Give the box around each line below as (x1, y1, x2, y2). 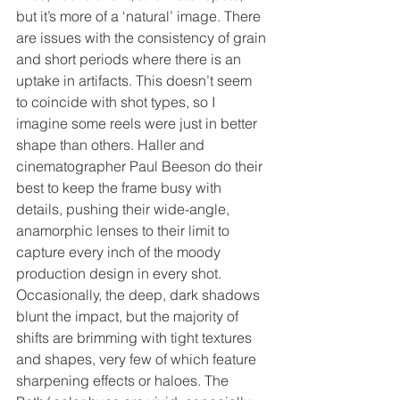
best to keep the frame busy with (16, 178, 225, 196)
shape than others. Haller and (16, 135, 208, 154)
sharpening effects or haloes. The (16, 371, 232, 389)
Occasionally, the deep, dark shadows (16, 285, 263, 304)
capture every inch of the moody (16, 242, 224, 261)
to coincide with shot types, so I (16, 92, 219, 111)
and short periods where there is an (16, 49, 245, 68)
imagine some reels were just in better (16, 113, 261, 132)
